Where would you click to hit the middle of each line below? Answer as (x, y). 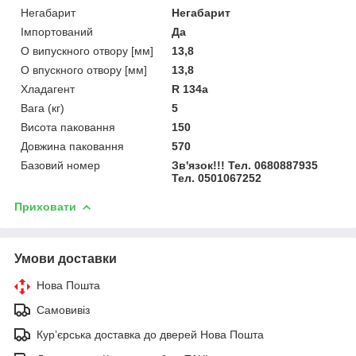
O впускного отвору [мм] (84, 70)
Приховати (45, 206)
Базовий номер (60, 165)
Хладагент (48, 89)
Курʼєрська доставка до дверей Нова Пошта (150, 334)
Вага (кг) (43, 108)
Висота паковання (68, 127)
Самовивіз (63, 310)
